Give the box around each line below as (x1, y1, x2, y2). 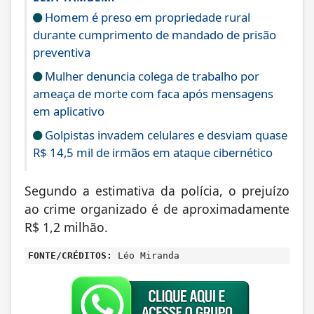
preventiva (33, 45, 90, 62)
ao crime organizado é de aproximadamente (25, 201, 289, 219)
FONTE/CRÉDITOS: (28, 251, 112, 262)
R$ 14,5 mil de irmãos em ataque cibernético (33, 145, 273, 162)
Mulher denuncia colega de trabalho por (42, 69, 259, 86)
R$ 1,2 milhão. (25, 219, 108, 237)
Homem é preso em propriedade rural (42, 10, 250, 27)
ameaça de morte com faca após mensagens (33, 86, 273, 103)
